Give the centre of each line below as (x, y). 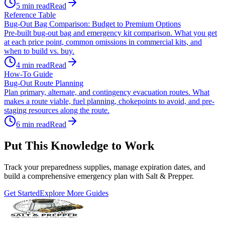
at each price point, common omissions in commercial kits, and (103, 42)
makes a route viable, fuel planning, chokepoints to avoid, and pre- (109, 101)
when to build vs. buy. (39, 51)
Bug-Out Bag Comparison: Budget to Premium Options (92, 24)
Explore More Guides (74, 193)
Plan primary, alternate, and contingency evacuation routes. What (107, 92)
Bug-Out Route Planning (44, 83)
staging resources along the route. (57, 110)
